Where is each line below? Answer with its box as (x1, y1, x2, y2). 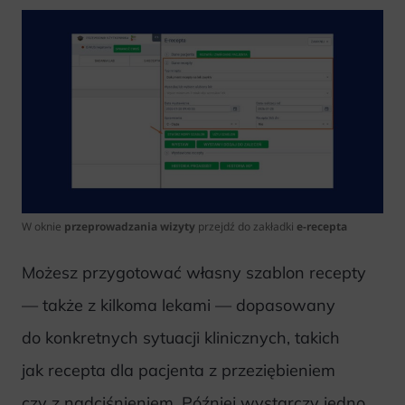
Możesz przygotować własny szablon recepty (22, 261, 366, 283)
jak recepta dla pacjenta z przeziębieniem (22, 359, 335, 381)
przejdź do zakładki (195, 218, 297, 234)
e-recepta (297, 218, 347, 234)
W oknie (22, 218, 64, 234)
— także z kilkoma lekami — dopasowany (22, 294, 335, 316)
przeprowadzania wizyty (64, 218, 195, 234)
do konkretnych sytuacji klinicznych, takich (22, 326, 340, 348)
